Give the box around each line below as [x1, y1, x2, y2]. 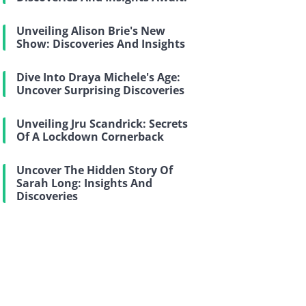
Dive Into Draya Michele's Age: [16, 70, 180, 85]
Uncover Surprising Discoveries [16, 83, 184, 98]
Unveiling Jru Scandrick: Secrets [16, 116, 188, 131]
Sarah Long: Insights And [16, 176, 152, 191]
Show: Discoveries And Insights [16, 36, 185, 51]
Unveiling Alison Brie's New [16, 23, 165, 38]
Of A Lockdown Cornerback [16, 129, 164, 144]
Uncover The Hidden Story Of [16, 163, 173, 178]
